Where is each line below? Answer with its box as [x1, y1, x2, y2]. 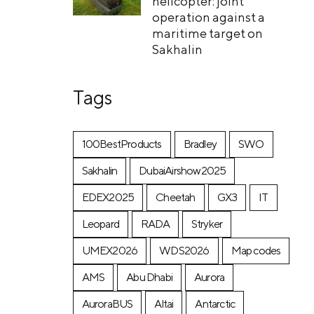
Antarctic [195, 297, 235, 311]
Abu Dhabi [126, 271, 173, 285]
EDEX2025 [81, 191, 135, 205]
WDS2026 [159, 244, 210, 258]
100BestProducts [81, 137, 162, 151]
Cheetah [156, 191, 196, 205]
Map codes [231, 244, 281, 258]
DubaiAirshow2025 [139, 164, 226, 178]
